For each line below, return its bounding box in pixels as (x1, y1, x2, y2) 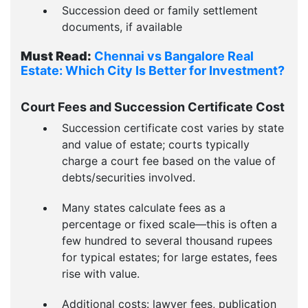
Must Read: (21, 49, 91, 63)
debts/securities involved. (62, 170, 195, 184)
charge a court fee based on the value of (62, 154, 276, 168)
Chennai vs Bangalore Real (94, 49, 254, 63)
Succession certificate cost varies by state (62, 121, 284, 135)
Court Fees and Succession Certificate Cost (21, 100, 285, 114)
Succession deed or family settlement (62, 3, 258, 17)
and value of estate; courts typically (62, 137, 250, 151)
